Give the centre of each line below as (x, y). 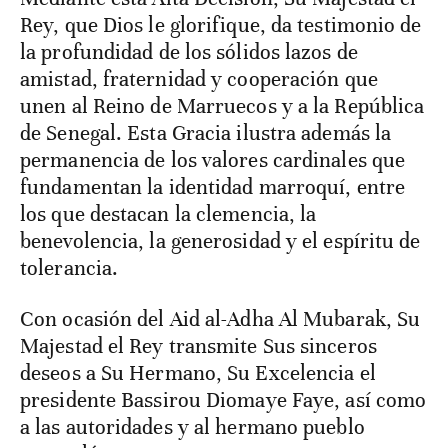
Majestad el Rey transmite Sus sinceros (198, 346)
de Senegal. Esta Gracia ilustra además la (206, 133)
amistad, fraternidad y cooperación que (199, 79)
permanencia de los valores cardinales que (213, 160)
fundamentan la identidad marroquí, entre (213, 187)
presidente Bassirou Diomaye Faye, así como (223, 400)
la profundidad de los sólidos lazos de (189, 52)
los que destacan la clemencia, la (168, 214)
